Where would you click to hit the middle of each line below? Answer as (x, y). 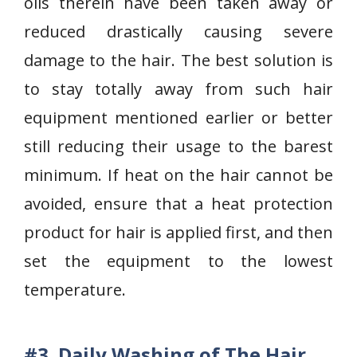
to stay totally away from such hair (178, 89)
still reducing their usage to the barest (178, 146)
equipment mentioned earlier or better (178, 118)
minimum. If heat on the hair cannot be (178, 175)
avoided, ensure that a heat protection (178, 204)
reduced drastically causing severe (178, 31)
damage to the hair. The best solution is (178, 60)
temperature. (75, 290)
